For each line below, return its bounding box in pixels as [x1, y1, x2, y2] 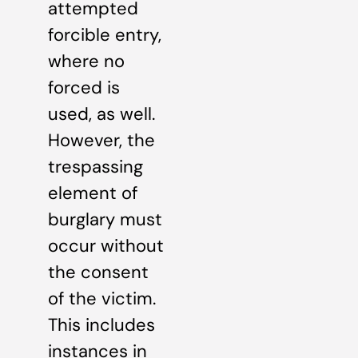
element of [48, 181, 137, 205]
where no [48, 50, 125, 73]
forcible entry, [48, 23, 161, 46]
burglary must [48, 208, 162, 231]
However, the [48, 129, 155, 152]
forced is [48, 76, 120, 99]
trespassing [48, 155, 143, 178]
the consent [48, 261, 149, 284]
